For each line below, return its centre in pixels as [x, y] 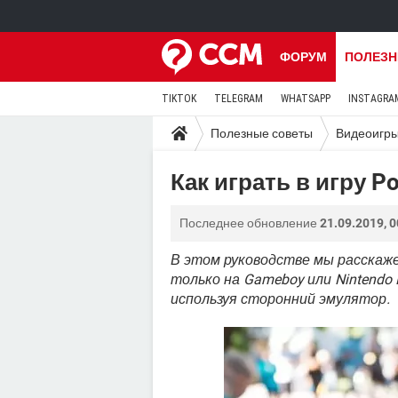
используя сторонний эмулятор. [280, 299]
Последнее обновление [250, 223]
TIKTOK [179, 99]
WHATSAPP [306, 99]
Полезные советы [262, 133]
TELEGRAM [239, 99]
